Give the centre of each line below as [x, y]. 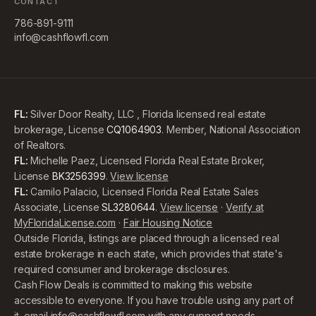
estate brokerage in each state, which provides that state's [148, 254]
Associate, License [57, 207]
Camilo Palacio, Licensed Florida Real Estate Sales [143, 192]
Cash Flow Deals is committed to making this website [133, 285]
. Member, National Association [231, 129]
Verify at [244, 207]
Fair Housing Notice [168, 223]
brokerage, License [59, 129]
